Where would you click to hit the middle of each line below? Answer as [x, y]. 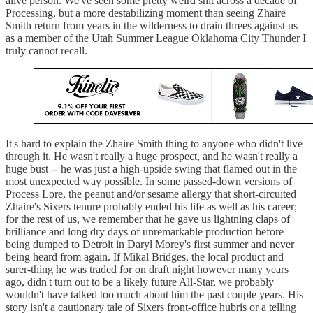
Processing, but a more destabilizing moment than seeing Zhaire [146, 13]
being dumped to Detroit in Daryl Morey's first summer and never [150, 245]
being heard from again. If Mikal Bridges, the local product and [145, 257]
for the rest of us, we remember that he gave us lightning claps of [148, 219]
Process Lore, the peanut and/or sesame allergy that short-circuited [151, 194]
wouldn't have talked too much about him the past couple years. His [154, 295]
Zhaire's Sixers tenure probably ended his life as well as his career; [151, 207]
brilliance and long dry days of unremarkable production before [145, 232]
